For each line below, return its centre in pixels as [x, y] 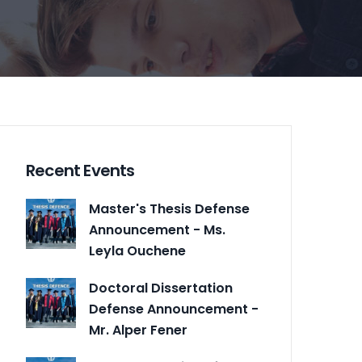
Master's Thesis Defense [169, 209]
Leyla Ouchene [137, 251]
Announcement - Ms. [157, 230]
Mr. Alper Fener [138, 330]
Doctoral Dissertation [161, 288]
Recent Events [80, 171]
